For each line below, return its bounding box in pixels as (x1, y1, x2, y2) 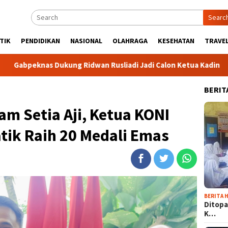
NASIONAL (70, 36, 102, 45)
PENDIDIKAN (21, 36, 60, 45)
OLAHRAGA (112, 36, 148, 45)
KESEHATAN (158, 36, 194, 45)
